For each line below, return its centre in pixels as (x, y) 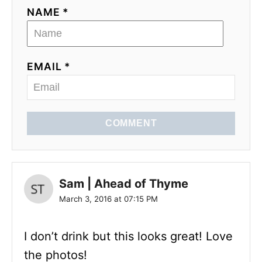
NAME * (48, 12)
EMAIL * (49, 66)
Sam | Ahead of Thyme (124, 183)
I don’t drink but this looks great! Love (128, 236)
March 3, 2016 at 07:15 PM (108, 199)
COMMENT (131, 123)
